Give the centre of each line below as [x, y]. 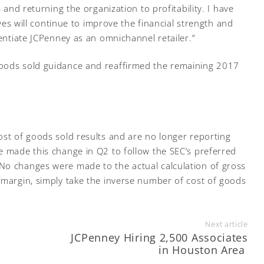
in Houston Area [202, 250]
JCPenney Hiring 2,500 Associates [159, 237]
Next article [227, 224]
